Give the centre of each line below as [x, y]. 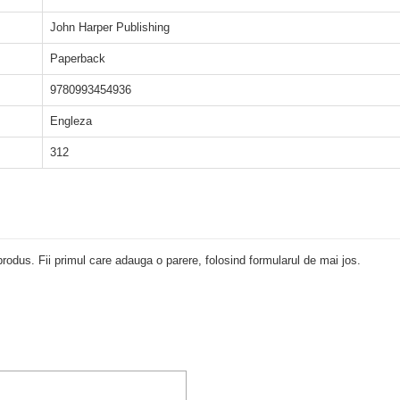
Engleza [71, 121]
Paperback [78, 58]
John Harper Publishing [110, 27]
